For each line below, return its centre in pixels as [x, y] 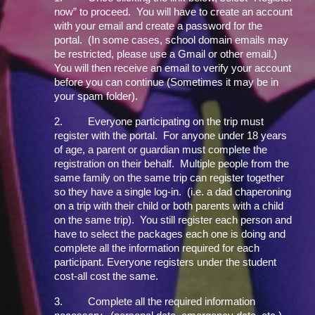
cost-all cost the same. [107, 276]
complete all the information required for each [157, 248]
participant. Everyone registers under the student [166, 262]
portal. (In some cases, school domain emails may [172, 40]
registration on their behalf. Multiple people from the [172, 164]
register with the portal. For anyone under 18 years [171, 136]
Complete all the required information [172, 302]
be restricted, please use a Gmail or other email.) [167, 54]
